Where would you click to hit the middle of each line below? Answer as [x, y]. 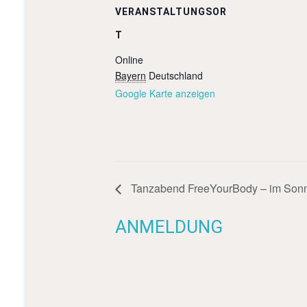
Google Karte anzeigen [165, 94]
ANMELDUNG [169, 226]
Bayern [131, 76]
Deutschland [176, 76]
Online [129, 60]
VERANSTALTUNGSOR [171, 12]
